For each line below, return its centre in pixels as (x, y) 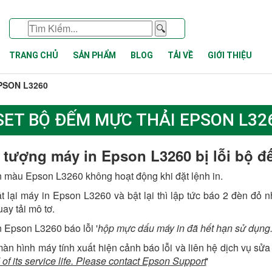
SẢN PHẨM (94, 55)
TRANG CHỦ (34, 55)
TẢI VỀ (180, 55)
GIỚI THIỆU (230, 55)
